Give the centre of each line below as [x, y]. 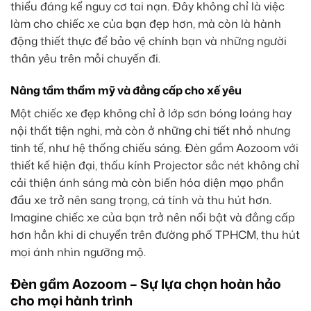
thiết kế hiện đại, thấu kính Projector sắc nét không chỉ [155, 165]
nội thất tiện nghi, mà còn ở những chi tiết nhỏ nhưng [150, 130]
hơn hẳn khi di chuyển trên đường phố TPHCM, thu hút [155, 234]
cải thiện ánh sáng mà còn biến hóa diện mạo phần [147, 182]
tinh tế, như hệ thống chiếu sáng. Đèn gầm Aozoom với [154, 148]
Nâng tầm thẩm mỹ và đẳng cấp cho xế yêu [126, 90]
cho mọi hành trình [72, 300]
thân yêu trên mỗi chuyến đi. [85, 59]
